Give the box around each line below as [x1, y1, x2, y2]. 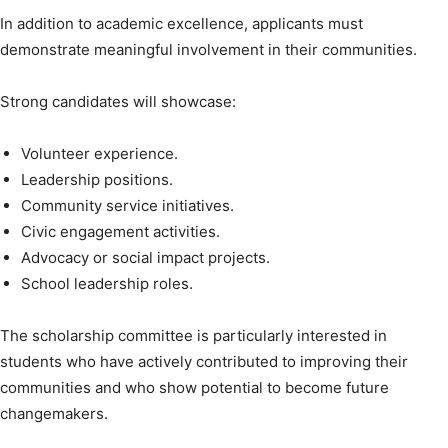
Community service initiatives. [21, 195, 234, 215]
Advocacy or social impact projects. [21, 247, 270, 267]
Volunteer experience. [21, 143, 178, 163]
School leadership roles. [21, 273, 193, 293]
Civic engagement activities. [21, 221, 220, 241]
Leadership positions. [21, 169, 173, 189]
